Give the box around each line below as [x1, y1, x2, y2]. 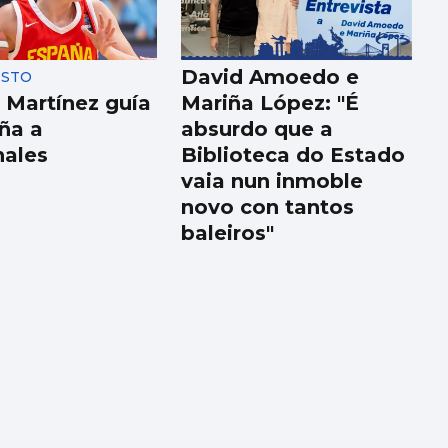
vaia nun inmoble [181, 169, 364, 194]
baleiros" [181, 221, 275, 246]
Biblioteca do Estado [181, 143, 406, 168]
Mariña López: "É [181, 91, 360, 116]
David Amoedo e [181, 65, 360, 90]
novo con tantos [181, 195, 355, 220]
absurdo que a [181, 117, 334, 142]
